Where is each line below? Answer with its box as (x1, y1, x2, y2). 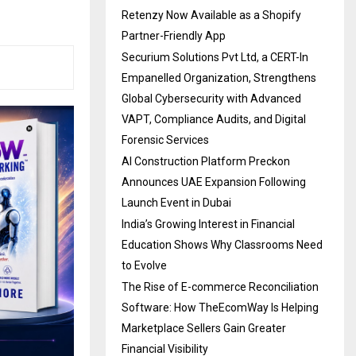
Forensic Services (122, 133, 209, 147)
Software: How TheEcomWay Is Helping (122, 301, 319, 315)
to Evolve (122, 259, 167, 273)
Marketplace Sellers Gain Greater (122, 322, 286, 335)
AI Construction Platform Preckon (122, 155, 290, 168)
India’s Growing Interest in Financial (122, 218, 295, 231)
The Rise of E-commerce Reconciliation (122, 281, 319, 294)
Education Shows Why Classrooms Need (122, 238, 323, 252)
